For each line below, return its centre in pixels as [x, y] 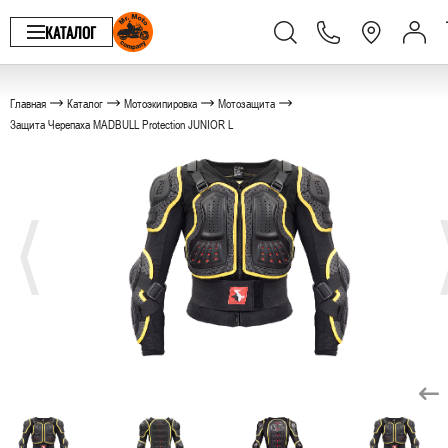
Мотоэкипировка [160, 103]
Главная [28, 103]
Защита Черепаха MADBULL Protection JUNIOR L [121, 124]
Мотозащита [246, 103]
